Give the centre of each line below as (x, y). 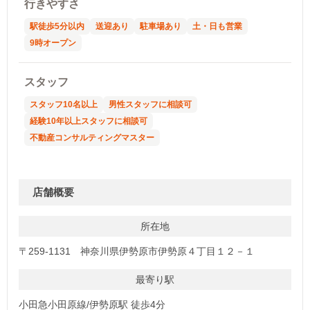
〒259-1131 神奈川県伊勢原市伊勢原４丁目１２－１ (137, 251)
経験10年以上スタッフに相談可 (89, 121)
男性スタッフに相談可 (150, 104)
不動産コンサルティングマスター (92, 137)
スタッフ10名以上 (64, 104)
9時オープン (53, 43)
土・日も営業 (217, 26)
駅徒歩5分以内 (57, 26)
